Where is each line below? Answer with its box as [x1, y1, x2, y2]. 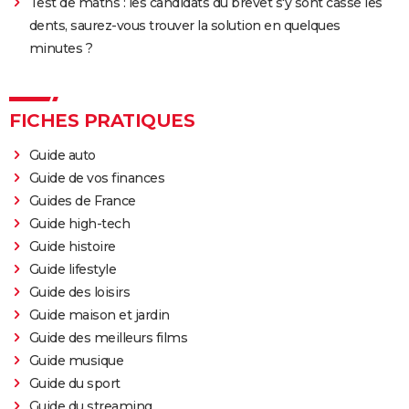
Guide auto [28, 146, 96, 163]
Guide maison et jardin [28, 306, 170, 323]
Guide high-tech [28, 215, 131, 232]
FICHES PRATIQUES [9, 109, 194, 131]
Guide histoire [28, 237, 116, 255]
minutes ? [28, 39, 93, 57]
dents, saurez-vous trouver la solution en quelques [28, 16, 341, 34]
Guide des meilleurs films [28, 329, 188, 346]
